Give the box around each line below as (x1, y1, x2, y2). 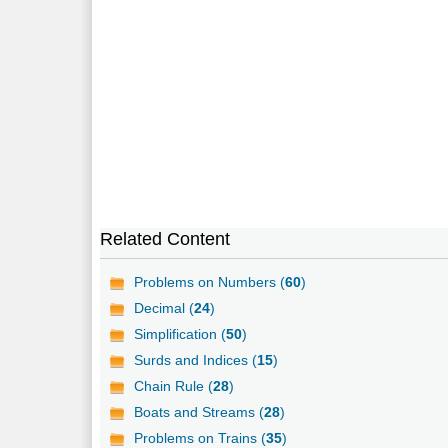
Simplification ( (134, 325, 227, 342)
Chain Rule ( (134, 377, 214, 394)
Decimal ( (134, 299, 195, 316)
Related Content (100, 228, 231, 249)
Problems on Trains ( (134, 429, 267, 446)
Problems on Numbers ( (134, 273, 286, 290)
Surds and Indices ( (134, 351, 258, 368)
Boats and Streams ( (134, 403, 265, 420)
